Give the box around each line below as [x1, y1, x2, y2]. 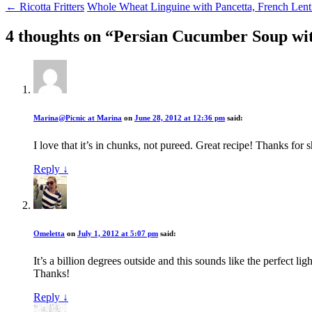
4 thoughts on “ [6, 26, 114, 45]
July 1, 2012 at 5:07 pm [77, 228, 158, 237]
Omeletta [33, 228, 65, 237]
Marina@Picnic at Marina [33, 113, 122, 122]
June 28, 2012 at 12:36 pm [134, 113, 225, 122]
